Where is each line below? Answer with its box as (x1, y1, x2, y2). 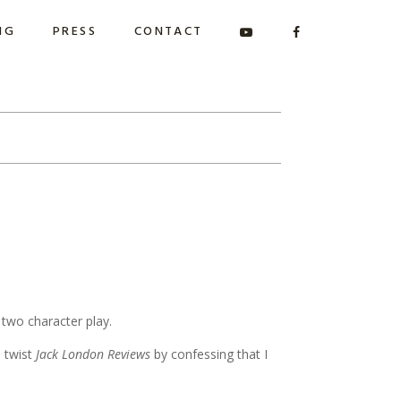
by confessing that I (154, 345, 269, 363)
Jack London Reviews (36, 345, 155, 363)
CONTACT (133, 21, 203, 42)
